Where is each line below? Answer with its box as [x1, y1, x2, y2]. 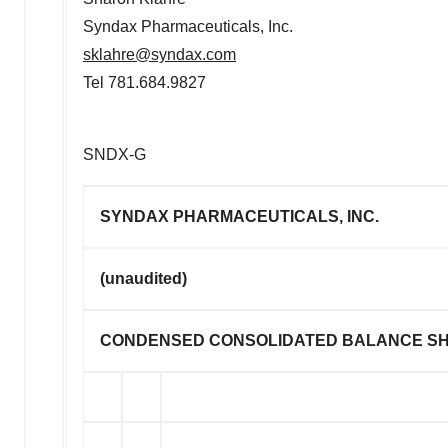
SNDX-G [83, 146, 146, 164]
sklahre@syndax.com [83, 46, 236, 64]
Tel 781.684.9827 [83, 74, 206, 92]
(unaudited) [100, 270, 187, 288]
